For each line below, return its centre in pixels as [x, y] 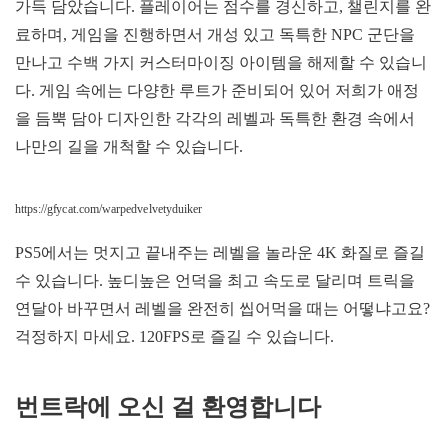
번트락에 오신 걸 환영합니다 [168, 406]
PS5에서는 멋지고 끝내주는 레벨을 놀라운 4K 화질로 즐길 [220, 252]
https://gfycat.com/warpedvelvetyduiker [108, 208]
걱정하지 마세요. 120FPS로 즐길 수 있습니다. [174, 336]
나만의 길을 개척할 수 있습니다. [129, 146]
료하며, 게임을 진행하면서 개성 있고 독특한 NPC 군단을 [215, 34]
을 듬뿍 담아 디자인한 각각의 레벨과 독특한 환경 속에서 [215, 118]
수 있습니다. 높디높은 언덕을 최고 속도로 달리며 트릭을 [215, 280]
